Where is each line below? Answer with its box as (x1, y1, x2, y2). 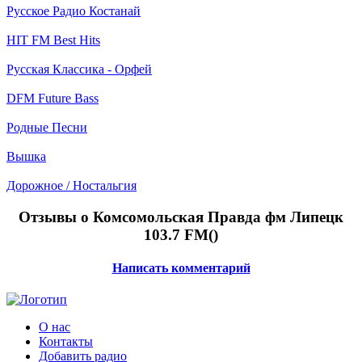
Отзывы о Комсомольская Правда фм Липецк (19, 208, 343, 225)
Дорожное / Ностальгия (6, 178, 137, 192)
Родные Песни (6, 120, 87, 134)
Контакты (39, 335, 93, 349)
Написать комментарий (112, 260, 250, 275)
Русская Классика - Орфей (6, 61, 152, 76)
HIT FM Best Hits (6, 32, 100, 47)
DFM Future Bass (6, 90, 99, 105)
